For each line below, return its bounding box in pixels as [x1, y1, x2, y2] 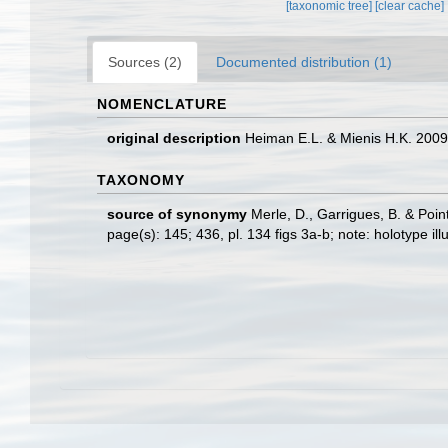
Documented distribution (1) [216, 54, 392, 70]
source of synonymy [107, 206, 247, 222]
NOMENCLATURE [97, 96, 227, 112]
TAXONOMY [97, 172, 185, 188]
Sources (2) [108, 54, 182, 70]
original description [107, 130, 241, 146]
